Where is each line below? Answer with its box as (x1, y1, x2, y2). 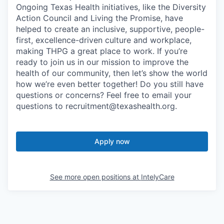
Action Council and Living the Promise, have (16, 12, 183, 23)
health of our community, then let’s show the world (16, 67, 207, 78)
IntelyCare (140, 172, 174, 181)
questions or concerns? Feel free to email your (16, 89, 191, 100)
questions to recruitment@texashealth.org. (16, 100, 177, 111)
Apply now (94, 136, 130, 145)
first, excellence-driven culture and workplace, (16, 34, 191, 45)
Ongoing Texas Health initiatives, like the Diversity (16, 1, 206, 12)
